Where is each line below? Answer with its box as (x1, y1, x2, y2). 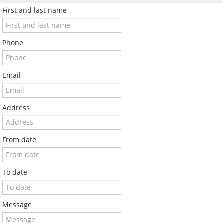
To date (2, 167, 27, 177)
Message (2, 200, 32, 210)
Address (2, 103, 30, 112)
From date (2, 135, 36, 145)
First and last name (2, 5, 67, 15)
